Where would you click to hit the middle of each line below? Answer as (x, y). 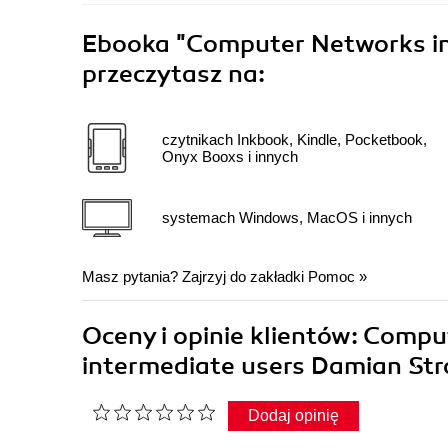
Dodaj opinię (293, 415)
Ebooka (126, 43)
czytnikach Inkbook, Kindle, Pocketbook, (294, 139)
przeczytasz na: (173, 73)
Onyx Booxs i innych (230, 156)
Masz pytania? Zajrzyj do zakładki (195, 276)
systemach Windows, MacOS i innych (287, 218)
